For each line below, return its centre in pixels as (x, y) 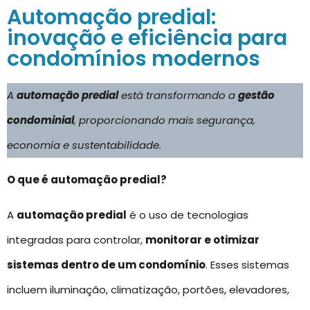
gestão (256, 95)
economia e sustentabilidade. (84, 145)
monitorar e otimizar (202, 239)
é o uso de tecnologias (188, 215)
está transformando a (178, 95)
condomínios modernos (134, 59)
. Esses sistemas (247, 264)
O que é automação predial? (87, 180)
